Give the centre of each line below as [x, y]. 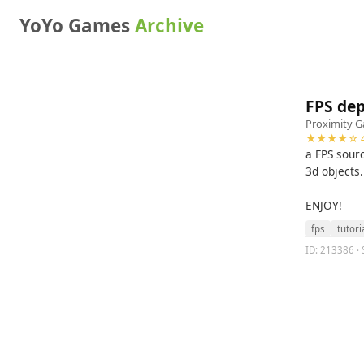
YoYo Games [77, 26]
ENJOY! [324, 205]
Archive [169, 26]
